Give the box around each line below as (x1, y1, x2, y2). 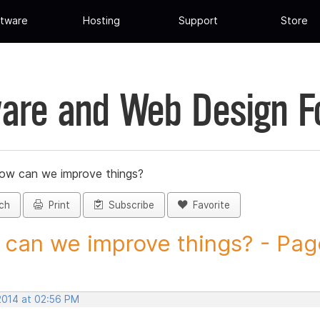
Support (178, 14, 218, 27)
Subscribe (103, 199, 154, 211)
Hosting (83, 14, 121, 27)
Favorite (187, 199, 230, 211)
